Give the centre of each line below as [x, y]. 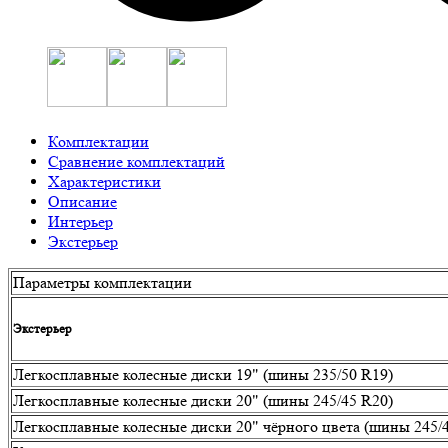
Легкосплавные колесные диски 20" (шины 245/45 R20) [203, 401]
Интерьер [80, 222]
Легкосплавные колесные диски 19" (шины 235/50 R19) [203, 375]
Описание [82, 202]
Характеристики [104, 182]
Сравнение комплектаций [136, 162]
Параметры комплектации [102, 283]
